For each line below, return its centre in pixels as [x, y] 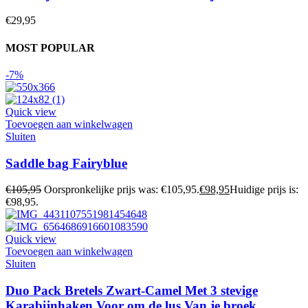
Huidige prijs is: [264, 190]
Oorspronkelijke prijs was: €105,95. [122, 190]
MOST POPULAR [50, 47]
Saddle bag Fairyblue [66, 163]
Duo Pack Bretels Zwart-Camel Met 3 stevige [132, 290]
